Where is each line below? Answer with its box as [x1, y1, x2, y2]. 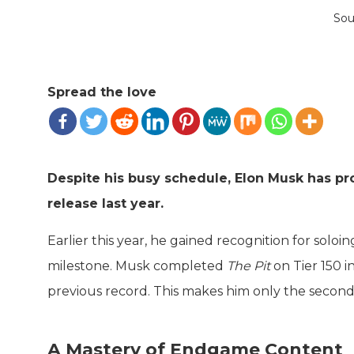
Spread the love [47, 84, 156, 100]
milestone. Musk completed [47, 258, 227, 273]
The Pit [227, 258, 270, 273]
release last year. [47, 195, 164, 211]
